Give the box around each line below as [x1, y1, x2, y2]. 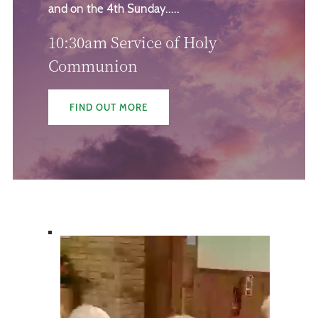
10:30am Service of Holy [48, 31, 216, 53]
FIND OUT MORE [69, 101, 148, 113]
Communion [48, 54, 138, 76]
